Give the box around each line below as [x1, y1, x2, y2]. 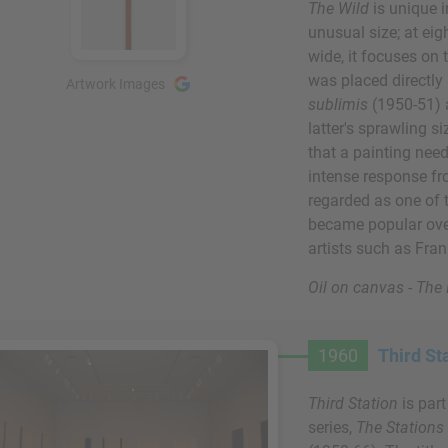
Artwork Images [66, 76, 165, 92]
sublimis [308, 95, 368, 114]
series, [308, 418, 356, 437]
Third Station [308, 394, 398, 413]
